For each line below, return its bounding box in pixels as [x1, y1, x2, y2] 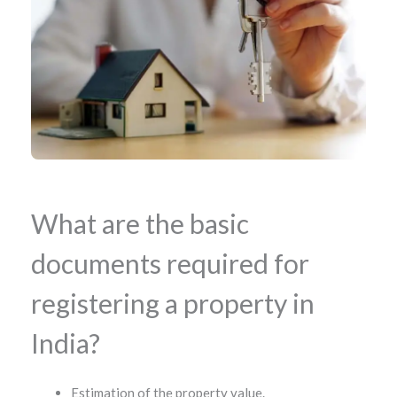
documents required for [31, 246, 309, 279]
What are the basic [31, 206, 249, 239]
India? [31, 326, 100, 359]
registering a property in [31, 286, 315, 319]
